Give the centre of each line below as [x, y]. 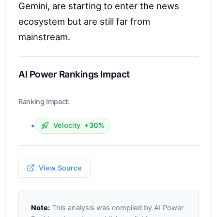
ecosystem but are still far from [84, 21]
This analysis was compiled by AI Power [116, 208]
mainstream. [44, 37]
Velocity [67, 125]
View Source [61, 168]
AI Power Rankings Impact [74, 74]
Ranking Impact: [44, 101]
